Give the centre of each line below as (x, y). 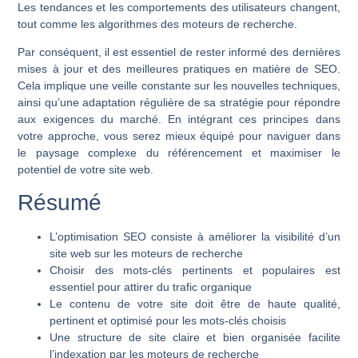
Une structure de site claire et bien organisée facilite (195, 338)
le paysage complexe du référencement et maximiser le (179, 153)
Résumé (60, 203)
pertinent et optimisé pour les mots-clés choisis (168, 321)
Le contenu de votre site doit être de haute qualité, (195, 304)
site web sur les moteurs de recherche (147, 254)
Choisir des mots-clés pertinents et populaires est (195, 270)
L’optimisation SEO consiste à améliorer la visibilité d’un (195, 237)
